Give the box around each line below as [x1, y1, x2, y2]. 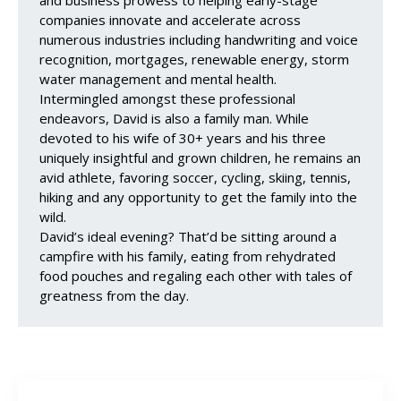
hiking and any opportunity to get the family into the [39, 187, 357, 206]
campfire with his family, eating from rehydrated [39, 246, 336, 265]
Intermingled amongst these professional [39, 89, 295, 107]
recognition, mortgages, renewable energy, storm [39, 49, 349, 68]
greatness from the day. [39, 286, 189, 304]
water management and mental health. [39, 69, 277, 88]
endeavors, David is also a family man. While [39, 108, 309, 127]
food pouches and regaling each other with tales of [39, 266, 352, 285]
